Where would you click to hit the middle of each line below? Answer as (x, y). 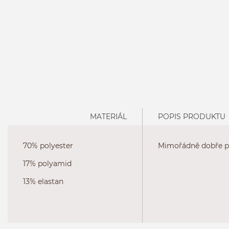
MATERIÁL (108, 116)
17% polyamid (47, 163)
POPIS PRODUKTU (191, 116)
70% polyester (48, 145)
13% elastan (43, 181)
